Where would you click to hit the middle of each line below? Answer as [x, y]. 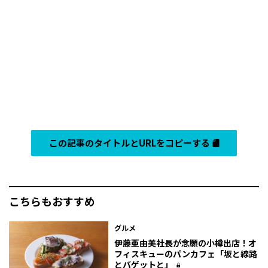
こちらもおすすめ [52, 201]
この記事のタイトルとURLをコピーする [130, 143]
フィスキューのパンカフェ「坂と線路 [186, 254]
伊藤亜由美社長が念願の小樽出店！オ [186, 243]
